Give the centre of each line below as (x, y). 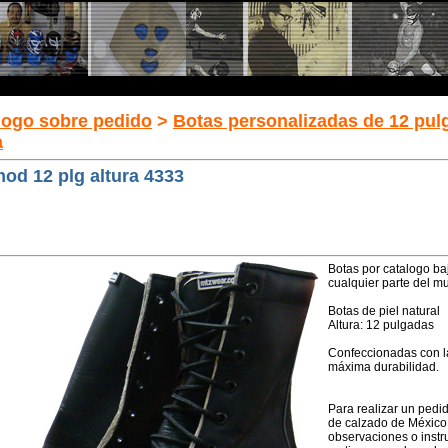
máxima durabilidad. (383, 367)
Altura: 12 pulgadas (381, 325)
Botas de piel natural (384, 311)
